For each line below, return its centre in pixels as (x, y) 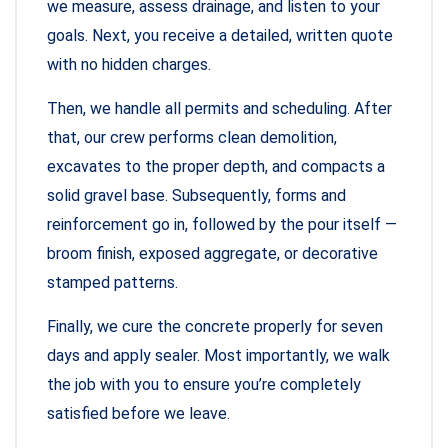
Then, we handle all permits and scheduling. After (219, 109)
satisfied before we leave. (138, 414)
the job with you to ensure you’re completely (204, 385)
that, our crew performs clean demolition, (192, 138)
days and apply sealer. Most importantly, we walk (218, 356)
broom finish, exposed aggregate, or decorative (212, 254)
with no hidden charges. (129, 65)
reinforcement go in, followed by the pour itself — (222, 225)
